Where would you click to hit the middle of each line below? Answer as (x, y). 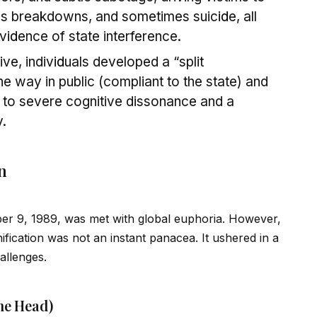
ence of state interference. (99, 37)
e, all (243, 17)
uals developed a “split (134, 62)
